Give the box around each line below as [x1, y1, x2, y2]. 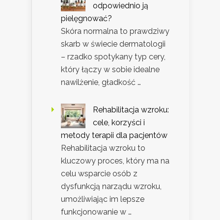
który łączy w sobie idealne [61, 65, 160, 75]
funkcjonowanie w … [61, 207, 132, 217]
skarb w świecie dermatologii [61, 39, 165, 49]
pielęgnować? [61, 14, 112, 24]
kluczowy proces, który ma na [61, 156, 169, 166]
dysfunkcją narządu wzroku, [61, 182, 162, 192]
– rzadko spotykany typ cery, [61, 52, 165, 62]
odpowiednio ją [93, 1, 148, 11]
